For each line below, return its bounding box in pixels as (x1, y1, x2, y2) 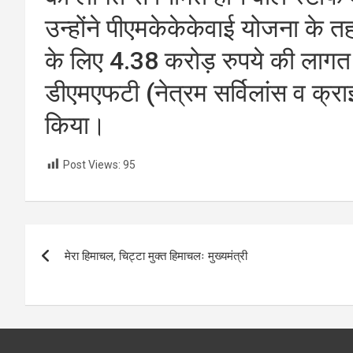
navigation (24, 257, 142, 288)
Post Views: (63, 158, 121, 171)
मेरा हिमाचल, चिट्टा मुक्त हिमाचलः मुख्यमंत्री (65, 249, 247, 264)
